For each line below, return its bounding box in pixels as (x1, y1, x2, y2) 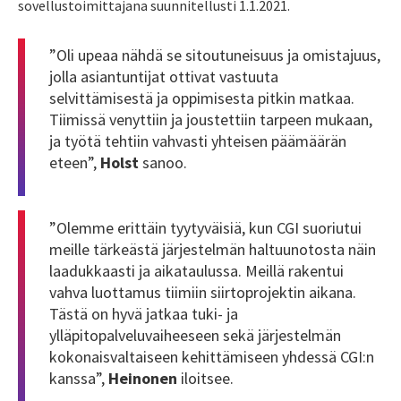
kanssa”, (49, 367, 108, 388)
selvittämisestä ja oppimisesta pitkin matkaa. (49, 88, 354, 109)
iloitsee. (177, 367, 234, 388)
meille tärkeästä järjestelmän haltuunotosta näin (49, 238, 376, 260)
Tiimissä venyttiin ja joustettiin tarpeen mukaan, (49, 109, 372, 131)
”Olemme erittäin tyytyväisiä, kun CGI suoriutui (49, 217, 362, 238)
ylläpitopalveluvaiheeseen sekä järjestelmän (49, 324, 341, 346)
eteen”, (49, 152, 97, 174)
